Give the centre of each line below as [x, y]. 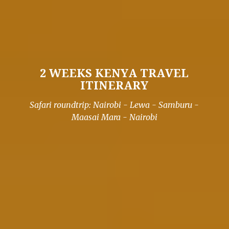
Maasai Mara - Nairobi [114, 117]
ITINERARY [114, 85]
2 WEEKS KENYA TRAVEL [114, 72]
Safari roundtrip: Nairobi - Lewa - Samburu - [114, 105]
